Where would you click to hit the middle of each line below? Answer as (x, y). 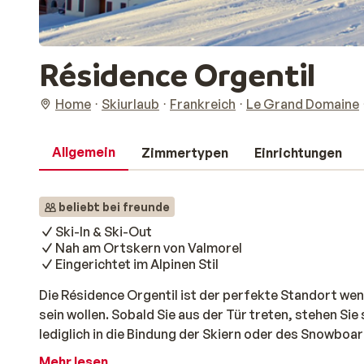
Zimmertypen (185, 153)
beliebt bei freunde (114, 207)
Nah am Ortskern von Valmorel (149, 248)
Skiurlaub (130, 104)
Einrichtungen (298, 153)
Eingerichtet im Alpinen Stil (137, 264)
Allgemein (84, 152)
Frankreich (203, 104)
